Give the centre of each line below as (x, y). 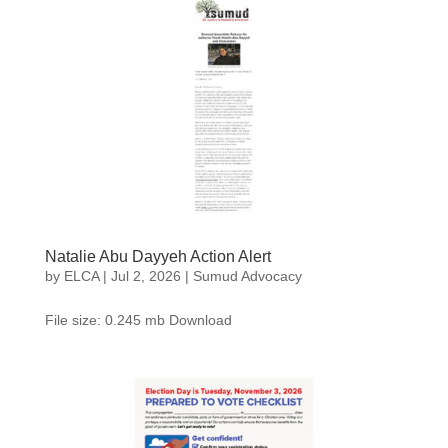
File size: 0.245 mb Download (138, 319)
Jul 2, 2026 (145, 275)
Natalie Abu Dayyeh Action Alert (157, 256)
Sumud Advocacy (247, 275)
